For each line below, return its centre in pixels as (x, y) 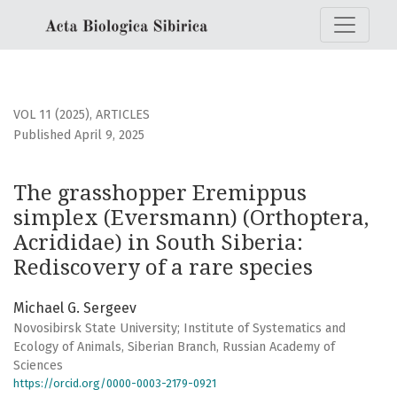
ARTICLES (123, 115)
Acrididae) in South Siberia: (158, 243)
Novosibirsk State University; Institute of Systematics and (179, 329)
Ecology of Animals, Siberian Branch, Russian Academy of (174, 347)
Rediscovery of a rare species (163, 268)
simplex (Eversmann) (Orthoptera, (191, 218)
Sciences (38, 366)
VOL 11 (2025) (51, 115)
